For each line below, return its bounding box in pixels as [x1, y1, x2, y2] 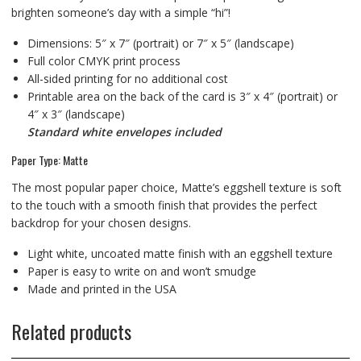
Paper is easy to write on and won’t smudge [27, 263, 256, 279]
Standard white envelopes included [27, 123, 222, 139]
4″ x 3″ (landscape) [27, 106, 125, 122]
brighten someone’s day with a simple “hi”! [10, 4, 230, 20]
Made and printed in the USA [27, 280, 176, 297]
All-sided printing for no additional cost [27, 70, 228, 86]
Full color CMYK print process [27, 52, 180, 68]
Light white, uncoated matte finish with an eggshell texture [27, 245, 333, 261]
